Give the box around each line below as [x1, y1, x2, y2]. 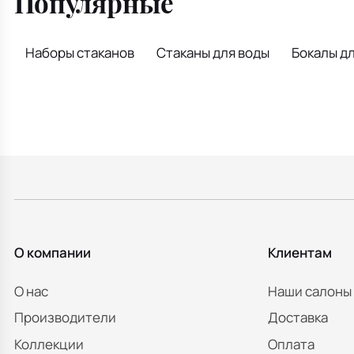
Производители [14, 308, 116, 327]
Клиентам [267, 243, 332, 262]
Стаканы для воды [156, 43, 269, 62]
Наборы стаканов [24, 43, 134, 62]
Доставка [267, 308, 328, 327]
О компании [14, 243, 91, 262]
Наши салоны [267, 282, 352, 301]
